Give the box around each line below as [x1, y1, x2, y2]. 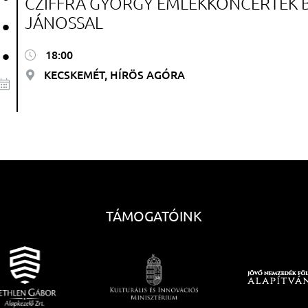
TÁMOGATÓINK [106, 207, 202, 224]
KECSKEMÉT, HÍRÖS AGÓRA [41, 67, 185, 82]
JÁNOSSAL [24, 12, 103, 32]
